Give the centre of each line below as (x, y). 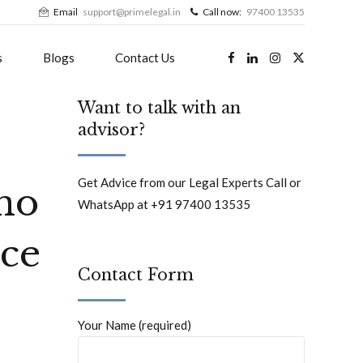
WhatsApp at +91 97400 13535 (164, 205)
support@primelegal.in (132, 12)
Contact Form (136, 275)
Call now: (222, 12)
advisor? (111, 130)
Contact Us (145, 58)
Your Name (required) (135, 325)
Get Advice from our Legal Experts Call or (190, 183)
